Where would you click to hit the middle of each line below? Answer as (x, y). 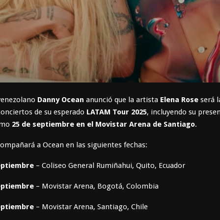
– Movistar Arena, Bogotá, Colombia (96, 186)
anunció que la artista (122, 99)
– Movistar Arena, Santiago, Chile (91, 206)
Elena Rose (179, 99)
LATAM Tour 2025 (117, 112)
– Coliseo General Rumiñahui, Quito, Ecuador (110, 165)
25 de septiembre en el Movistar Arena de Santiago (103, 124)
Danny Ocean (61, 99)
